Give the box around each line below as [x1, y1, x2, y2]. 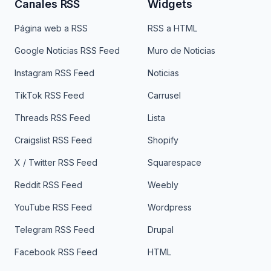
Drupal [148, 224, 174, 235]
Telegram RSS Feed [15, 224, 94, 235]
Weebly [148, 180, 178, 190]
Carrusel [148, 90, 181, 100]
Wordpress [148, 202, 192, 212]
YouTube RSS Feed [15, 202, 92, 212]
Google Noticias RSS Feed [15, 45, 120, 56]
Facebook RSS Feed [15, 247, 97, 257]
